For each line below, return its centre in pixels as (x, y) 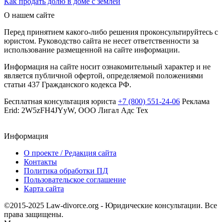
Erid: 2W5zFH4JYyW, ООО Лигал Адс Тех (76, 110)
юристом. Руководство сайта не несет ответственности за (101, 41)
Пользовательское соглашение (75, 179)
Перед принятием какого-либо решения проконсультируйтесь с (111, 32)
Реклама (195, 101)
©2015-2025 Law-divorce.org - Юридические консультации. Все (111, 205)
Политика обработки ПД (66, 170)
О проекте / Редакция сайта (70, 153)
